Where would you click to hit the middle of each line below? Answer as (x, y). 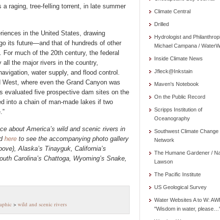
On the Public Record (180, 97)
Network (164, 140)
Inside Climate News (179, 58)
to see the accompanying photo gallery (73, 139)
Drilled (162, 24)
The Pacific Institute (178, 174)
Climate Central (172, 11)
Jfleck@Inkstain (173, 71)
